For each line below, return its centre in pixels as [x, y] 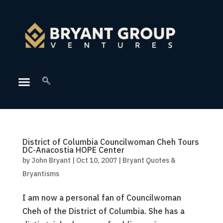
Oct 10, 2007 [96, 161]
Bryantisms [41, 174]
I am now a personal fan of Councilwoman [102, 198]
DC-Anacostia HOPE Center [73, 150]
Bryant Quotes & [149, 161]
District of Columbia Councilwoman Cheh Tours [111, 142]
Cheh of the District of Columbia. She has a [103, 211]
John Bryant [51, 161]
